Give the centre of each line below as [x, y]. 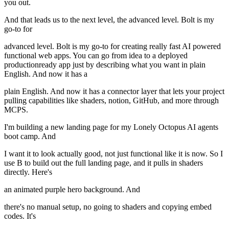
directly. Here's [28, 172]
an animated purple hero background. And [72, 190]
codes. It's [20, 216]
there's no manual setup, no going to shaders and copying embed [108, 207]
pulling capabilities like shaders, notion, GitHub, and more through [111, 101]
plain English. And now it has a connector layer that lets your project [114, 91]
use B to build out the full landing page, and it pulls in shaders [104, 163]
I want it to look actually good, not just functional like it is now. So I [113, 154]
